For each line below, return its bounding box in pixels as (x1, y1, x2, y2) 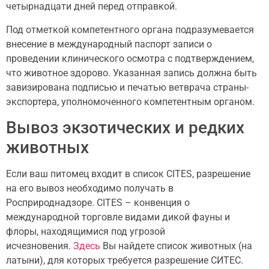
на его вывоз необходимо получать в (6, 183, 174, 195)
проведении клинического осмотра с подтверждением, (6, 52, 254, 64)
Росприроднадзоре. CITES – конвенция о (6, 197, 190, 209)
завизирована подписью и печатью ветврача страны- (6, 81, 249, 93)
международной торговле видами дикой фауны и (6, 211, 230, 223)
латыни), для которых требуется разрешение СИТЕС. (6, 255, 243, 267)
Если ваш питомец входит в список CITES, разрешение (6, 168, 250, 180)
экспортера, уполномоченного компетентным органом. (6, 95, 255, 107)
